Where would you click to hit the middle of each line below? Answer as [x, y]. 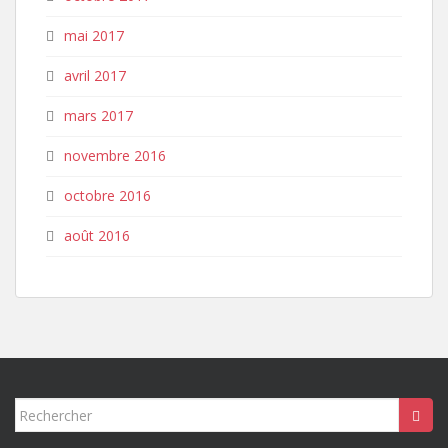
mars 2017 [98, 116]
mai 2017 [94, 36]
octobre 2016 [107, 196]
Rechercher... [61, 409]
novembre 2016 [115, 156]
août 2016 [97, 236]
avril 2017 [95, 76]
